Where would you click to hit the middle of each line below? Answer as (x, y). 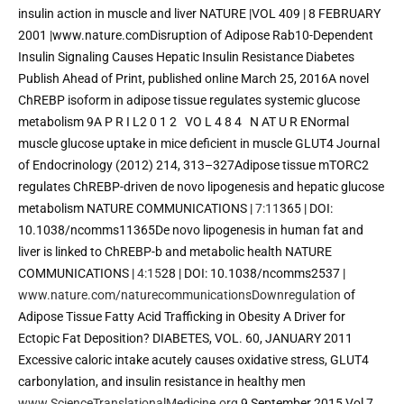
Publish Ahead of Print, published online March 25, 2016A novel (193, 78)
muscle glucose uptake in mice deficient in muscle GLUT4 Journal (199, 143)
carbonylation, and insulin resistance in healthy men (163, 381)
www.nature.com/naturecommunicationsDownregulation (179, 294)
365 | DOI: (306, 208)
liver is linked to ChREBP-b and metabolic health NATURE (175, 251)
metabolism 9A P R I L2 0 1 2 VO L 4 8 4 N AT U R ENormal (184, 121)
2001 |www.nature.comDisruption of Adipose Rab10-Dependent (196, 35)
